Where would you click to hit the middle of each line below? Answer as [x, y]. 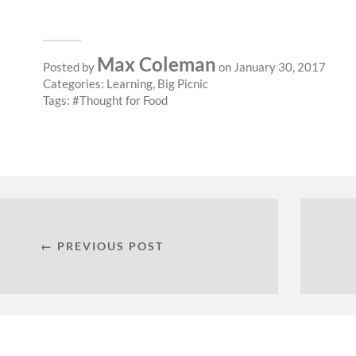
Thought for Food [124, 100]
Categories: [75, 83]
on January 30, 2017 [271, 66]
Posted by [70, 66]
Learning [130, 83]
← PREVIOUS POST [102, 246]
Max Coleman [157, 64]
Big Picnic [183, 83]
